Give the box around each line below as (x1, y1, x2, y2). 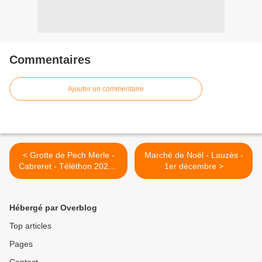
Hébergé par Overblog (9, 203, 97, 213)
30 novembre (44, 173, 93, 182)
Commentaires (9, 53, 91, 67)
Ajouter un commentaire (68, 85, 144, 94)
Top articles (9, 221, 51, 231)
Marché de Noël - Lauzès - (144, 150, 243, 160)
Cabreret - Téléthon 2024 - (19, 161, 54, 171)
